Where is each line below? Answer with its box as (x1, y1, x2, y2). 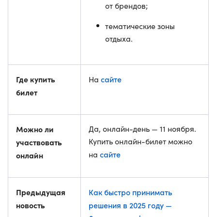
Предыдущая (16, 186, 65, 197)
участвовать (16, 137, 62, 147)
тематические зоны (105, 21, 175, 31)
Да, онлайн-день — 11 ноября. (89, 124, 196, 134)
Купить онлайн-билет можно (89, 136, 192, 146)
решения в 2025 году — (89, 200, 172, 210)
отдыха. (105, 33, 133, 44)
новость (16, 200, 45, 210)
